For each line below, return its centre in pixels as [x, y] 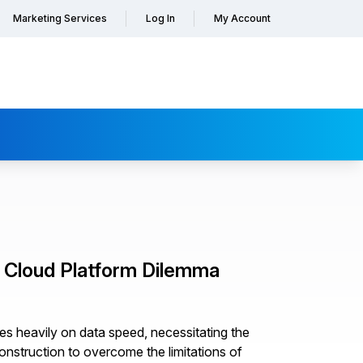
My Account [242, 18]
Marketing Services [60, 18]
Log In [160, 18]
